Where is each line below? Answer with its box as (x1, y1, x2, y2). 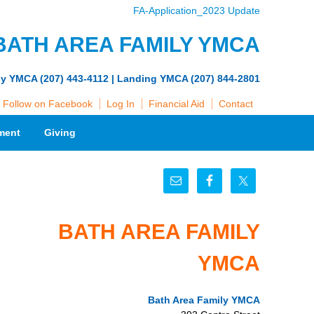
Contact (219, 98, 253, 109)
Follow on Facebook (3, 98, 93, 109)
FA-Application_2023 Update (133, 5, 260, 16)
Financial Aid (149, 98, 205, 109)
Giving (44, 127, 76, 138)
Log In (107, 98, 135, 109)
